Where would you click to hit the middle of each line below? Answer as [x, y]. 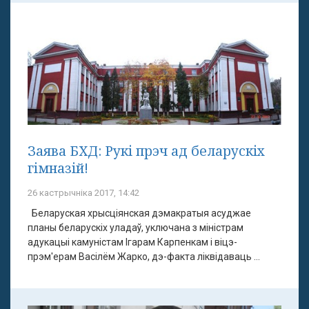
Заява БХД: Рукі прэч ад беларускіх [146, 150]
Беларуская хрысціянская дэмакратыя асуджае [139, 213]
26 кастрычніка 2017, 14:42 [83, 192]
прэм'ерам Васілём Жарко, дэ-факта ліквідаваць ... [144, 256]
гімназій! [58, 168]
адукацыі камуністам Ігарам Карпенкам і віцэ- [132, 242]
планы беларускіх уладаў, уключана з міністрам [136, 227]
